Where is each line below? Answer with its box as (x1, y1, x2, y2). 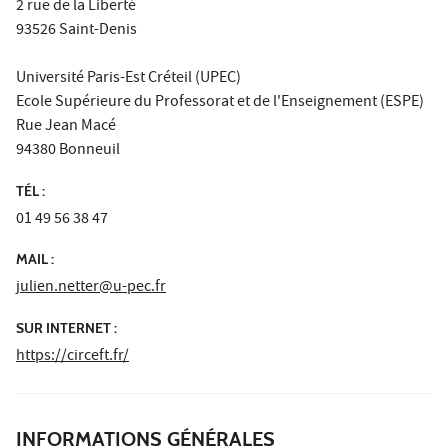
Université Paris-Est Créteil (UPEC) (16, 67, 241, 92)
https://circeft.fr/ (16, 344, 129, 369)
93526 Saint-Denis (16, 19, 137, 44)
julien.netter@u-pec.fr (16, 276, 166, 301)
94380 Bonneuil (16, 139, 120, 164)
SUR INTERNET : (16, 318, 117, 337)
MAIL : (16, 250, 54, 269)
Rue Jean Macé (16, 115, 116, 140)
